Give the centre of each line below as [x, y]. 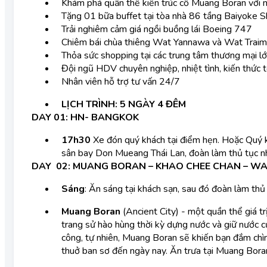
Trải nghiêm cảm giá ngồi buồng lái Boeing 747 [157, 29]
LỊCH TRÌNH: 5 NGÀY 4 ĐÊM [125, 104]
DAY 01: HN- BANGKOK [86, 117]
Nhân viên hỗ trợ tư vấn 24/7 [121, 82]
